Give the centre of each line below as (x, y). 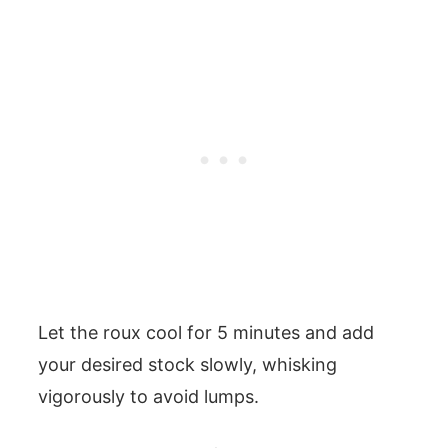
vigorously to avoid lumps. (148, 396)
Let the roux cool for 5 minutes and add (206, 332)
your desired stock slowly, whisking (187, 364)
